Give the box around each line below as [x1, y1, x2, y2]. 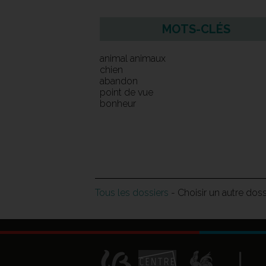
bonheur [100, 98, 136, 110]
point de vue [100, 87, 153, 99]
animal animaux [100, 53, 166, 65]
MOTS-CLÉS [162, 22, 231, 37]
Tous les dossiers [95, 187, 169, 199]
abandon [100, 75, 138, 87]
